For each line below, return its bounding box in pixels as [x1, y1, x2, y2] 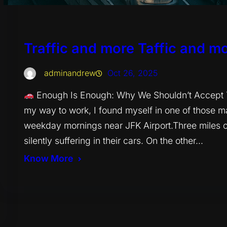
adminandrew [44, 67, 96, 78]
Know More [23, 153, 73, 164]
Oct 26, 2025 [107, 67, 158, 78]
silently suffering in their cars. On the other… [23, 135, 203, 146]
